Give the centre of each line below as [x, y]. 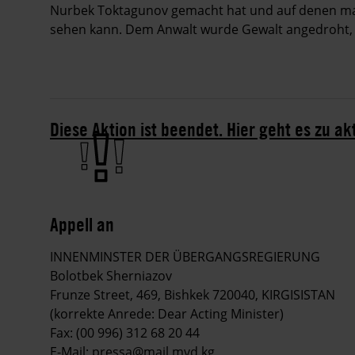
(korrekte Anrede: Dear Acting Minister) [167, 314]
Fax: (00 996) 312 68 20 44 [125, 333]
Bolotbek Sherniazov [111, 276]
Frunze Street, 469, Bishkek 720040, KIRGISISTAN [193, 295]
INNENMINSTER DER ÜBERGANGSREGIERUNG [185, 257]
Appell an [82, 225]
